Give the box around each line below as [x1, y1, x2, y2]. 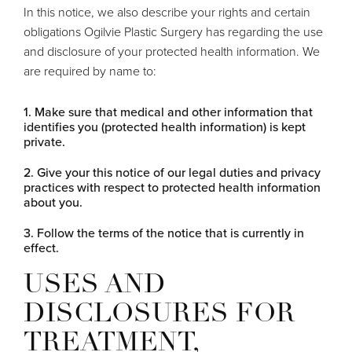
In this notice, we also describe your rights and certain [24, 2, 310, 21]
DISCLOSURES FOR [24, 300, 295, 328]
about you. [24, 192, 82, 211]
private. [24, 132, 65, 150]
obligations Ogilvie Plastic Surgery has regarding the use [24, 22, 323, 41]
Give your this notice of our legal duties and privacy [37, 163, 321, 181]
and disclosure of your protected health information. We [24, 42, 320, 60]
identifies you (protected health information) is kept [24, 117, 306, 135]
